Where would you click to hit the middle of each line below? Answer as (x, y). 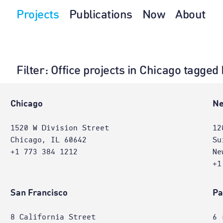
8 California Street (53, 217)
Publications (101, 15)
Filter (31, 71)
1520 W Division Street (59, 128)
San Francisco (39, 193)
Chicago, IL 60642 (48, 140)
